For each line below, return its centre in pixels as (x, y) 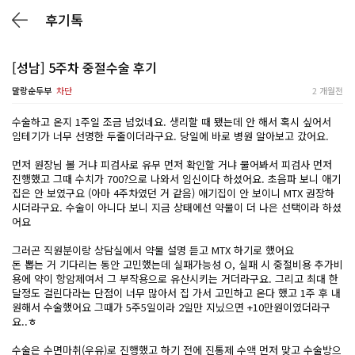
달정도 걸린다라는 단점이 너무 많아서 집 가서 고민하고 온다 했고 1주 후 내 (176, 293)
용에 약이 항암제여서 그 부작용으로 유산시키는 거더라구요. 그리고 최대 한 (175, 279)
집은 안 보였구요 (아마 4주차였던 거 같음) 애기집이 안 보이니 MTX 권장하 (173, 193)
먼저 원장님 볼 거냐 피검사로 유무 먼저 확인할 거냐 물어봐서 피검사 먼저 (172, 164)
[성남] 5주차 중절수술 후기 (84, 67)
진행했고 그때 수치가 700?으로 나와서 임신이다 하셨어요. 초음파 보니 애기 (176, 179)
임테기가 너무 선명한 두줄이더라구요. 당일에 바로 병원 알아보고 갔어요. (170, 136)
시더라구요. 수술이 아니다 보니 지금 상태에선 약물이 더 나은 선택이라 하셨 (177, 207)
